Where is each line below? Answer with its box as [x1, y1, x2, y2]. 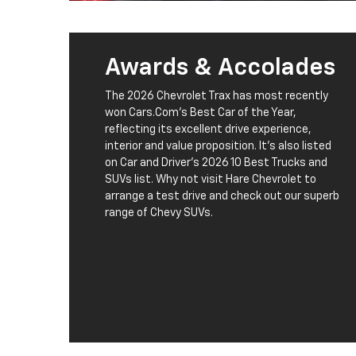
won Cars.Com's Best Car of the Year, [105, 107, 296, 119]
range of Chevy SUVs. [105, 207, 213, 219]
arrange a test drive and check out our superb [105, 191, 339, 203]
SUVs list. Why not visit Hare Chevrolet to [105, 174, 316, 186]
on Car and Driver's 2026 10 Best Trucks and [105, 157, 327, 169]
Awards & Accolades [105, 56, 335, 81]
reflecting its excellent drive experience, [105, 124, 311, 136]
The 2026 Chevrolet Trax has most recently [105, 91, 328, 103]
